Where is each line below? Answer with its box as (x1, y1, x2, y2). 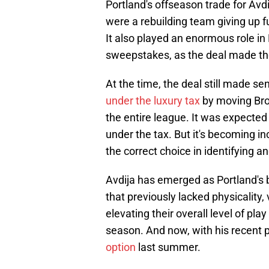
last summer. (136, 241, 201, 254)
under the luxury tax (106, 94, 200, 107)
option (106, 241, 136, 254)
